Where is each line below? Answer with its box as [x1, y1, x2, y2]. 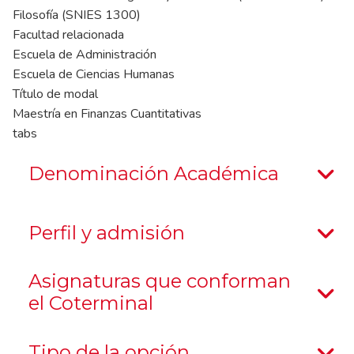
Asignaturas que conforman [28, 269, 291, 292]
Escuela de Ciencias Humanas [13, 66, 175, 83]
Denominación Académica [28, 161, 279, 185]
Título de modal [13, 85, 98, 103]
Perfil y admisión [28, 220, 185, 244]
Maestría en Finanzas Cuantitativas [13, 105, 201, 122]
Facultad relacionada [13, 26, 124, 43]
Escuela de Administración [13, 46, 156, 63]
